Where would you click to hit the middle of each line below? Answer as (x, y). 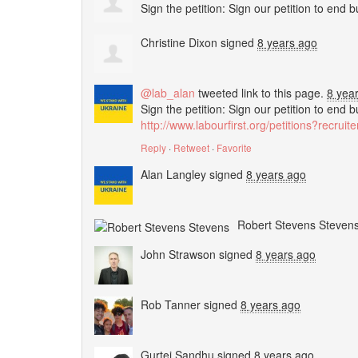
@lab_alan (168, 93)
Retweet (191, 148)
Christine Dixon (179, 43)
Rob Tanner (171, 305)
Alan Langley (173, 175)
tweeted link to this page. (261, 93)
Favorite (234, 148)
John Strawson (178, 255)
